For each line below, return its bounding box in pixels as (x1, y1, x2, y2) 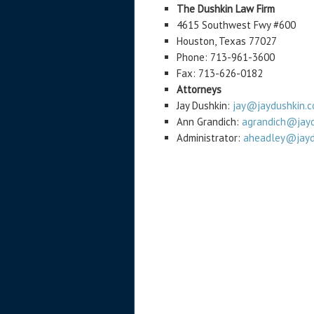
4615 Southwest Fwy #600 (177, 18, 296, 32)
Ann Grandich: (177, 115, 242, 128)
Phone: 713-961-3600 (177, 50, 275, 64)
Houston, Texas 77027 (177, 34, 277, 48)
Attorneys (177, 83, 221, 96)
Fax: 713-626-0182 (177, 67, 263, 80)
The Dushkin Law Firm (177, 2, 275, 15)
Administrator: (177, 131, 243, 144)
